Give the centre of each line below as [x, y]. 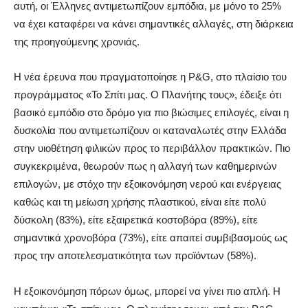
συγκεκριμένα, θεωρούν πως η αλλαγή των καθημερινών [145, 166]
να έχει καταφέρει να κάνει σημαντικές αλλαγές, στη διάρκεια [154, 24]
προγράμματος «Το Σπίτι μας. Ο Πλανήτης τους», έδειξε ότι [147, 95]
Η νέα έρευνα [45, 77]
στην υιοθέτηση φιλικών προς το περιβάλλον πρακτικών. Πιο [152, 148]
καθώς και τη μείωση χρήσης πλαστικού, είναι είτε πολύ [140, 202]
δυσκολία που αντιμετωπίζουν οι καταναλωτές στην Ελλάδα [150, 131]
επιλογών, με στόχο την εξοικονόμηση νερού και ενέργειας [147, 184]
